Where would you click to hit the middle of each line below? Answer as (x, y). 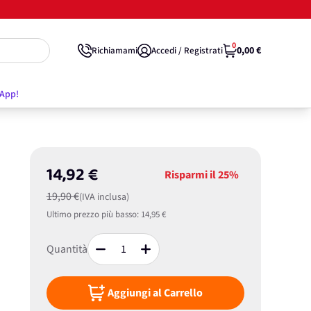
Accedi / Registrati (187, 50)
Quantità (67, 249)
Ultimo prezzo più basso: (92, 215)
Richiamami (115, 50)
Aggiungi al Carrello (155, 293)
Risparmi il (191, 175)
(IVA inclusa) (104, 197)
